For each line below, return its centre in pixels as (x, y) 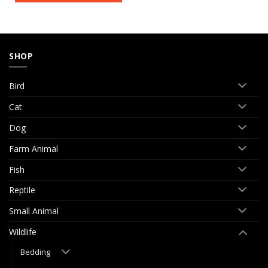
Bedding (35, 252)
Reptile (22, 190)
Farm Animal (33, 148)
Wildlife (23, 232)
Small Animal (34, 211)
